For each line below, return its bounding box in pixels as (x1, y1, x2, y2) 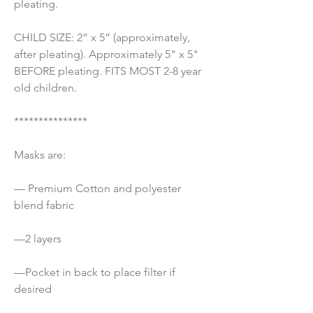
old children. (14, 81, 77, 95)
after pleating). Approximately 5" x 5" (14, 48, 198, 61)
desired (14, 282, 52, 296)
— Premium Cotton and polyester (14, 182, 181, 196)
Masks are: (14, 148, 66, 162)
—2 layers (14, 232, 61, 246)
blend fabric (14, 198, 77, 212)
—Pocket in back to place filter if (14, 265, 175, 279)
